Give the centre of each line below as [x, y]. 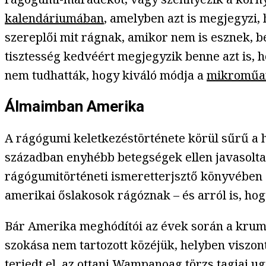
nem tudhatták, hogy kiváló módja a [106, 75]
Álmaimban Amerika [75, 107]
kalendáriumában [54, 18]
